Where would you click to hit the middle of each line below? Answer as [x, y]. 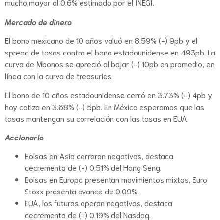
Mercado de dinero [38, 21]
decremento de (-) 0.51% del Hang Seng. [93, 167]
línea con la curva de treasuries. [59, 76]
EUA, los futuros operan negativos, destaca [98, 203]
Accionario [24, 137]
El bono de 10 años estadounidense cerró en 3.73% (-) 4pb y [109, 94]
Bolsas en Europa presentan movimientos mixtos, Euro [116, 179]
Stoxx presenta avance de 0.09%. [82, 191]
